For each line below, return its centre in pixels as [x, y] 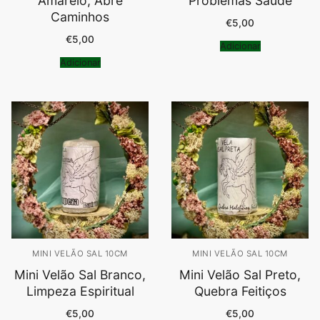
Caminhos [80, 17]
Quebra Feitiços [240, 291]
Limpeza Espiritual [80, 291]
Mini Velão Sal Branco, [80, 275]
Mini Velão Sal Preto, [240, 275]
